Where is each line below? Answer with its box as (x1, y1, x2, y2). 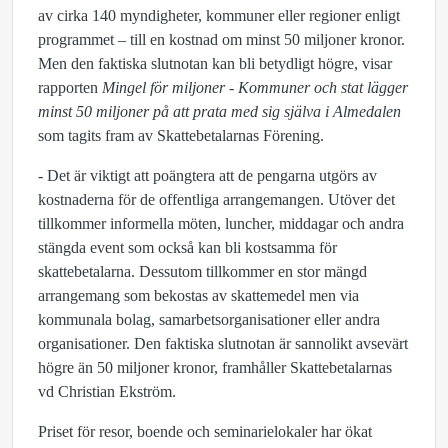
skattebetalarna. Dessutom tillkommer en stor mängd (38, 263, 367, 280)
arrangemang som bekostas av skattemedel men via (38, 287, 359, 304)
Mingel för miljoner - (102, 79, 238, 96)
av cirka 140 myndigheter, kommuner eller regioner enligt (38, 7, 400, 24)
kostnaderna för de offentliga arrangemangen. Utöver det (38, 191, 395, 208)
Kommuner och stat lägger (238, 79, 408, 96)
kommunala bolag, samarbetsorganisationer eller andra (38, 311, 380, 328)
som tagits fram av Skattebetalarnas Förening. (38, 127, 324, 144)
